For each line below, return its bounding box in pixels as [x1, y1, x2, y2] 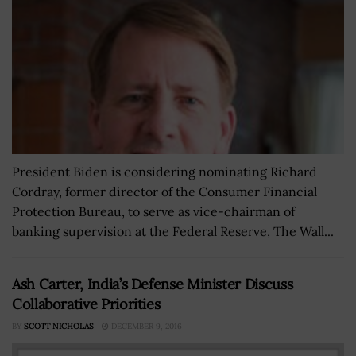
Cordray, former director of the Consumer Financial [12, 184, 317, 200]
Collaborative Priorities [12, 295, 161, 314]
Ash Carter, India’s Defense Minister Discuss [12, 275, 293, 294]
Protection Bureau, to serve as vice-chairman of [12, 203, 295, 220]
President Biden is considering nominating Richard [12, 164, 317, 180]
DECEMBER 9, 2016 [109, 321, 182, 332]
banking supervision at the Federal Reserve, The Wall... [12, 223, 334, 240]
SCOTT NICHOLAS [24, 321, 94, 332]
